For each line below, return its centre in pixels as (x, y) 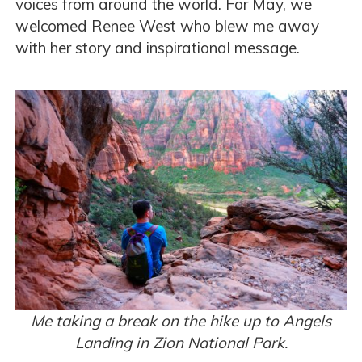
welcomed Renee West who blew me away (167, 26)
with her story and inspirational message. (158, 48)
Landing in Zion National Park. (181, 343)
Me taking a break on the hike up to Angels (181, 321)
